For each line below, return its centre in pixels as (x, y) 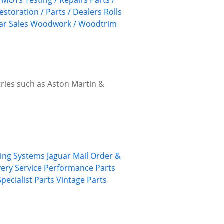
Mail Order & (97, 156)
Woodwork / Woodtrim (74, 24)
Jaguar (59, 156)
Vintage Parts (82, 180)
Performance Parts (80, 168)
